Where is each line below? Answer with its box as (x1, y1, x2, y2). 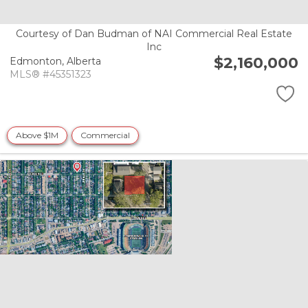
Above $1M (16, 129, 58, 140)
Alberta (67, 54, 101, 67)
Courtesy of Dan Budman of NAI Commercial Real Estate (16, 27, 292, 41)
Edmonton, (10, 54, 67, 67)
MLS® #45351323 (10, 67, 91, 80)
